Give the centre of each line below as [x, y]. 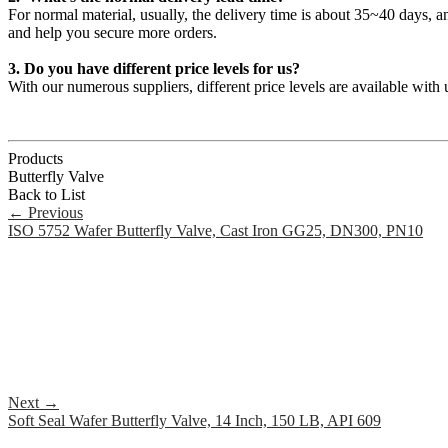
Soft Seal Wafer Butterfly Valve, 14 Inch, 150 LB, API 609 [194, 421]
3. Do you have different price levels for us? [154, 69]
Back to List [46, 195]
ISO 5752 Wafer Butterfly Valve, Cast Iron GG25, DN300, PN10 [215, 231]
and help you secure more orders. [112, 33]
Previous [53, 213]
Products [35, 159]
